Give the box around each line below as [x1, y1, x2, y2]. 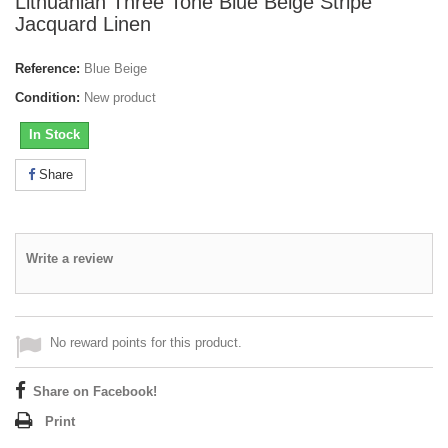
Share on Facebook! [33, 384, 157, 400]
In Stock [29, 127, 80, 143]
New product [84, 90, 156, 106]
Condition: [15, 90, 80, 106]
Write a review [26, 251, 113, 267]
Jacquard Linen [15, 13, 151, 36]
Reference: [15, 61, 80, 77]
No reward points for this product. [50, 335, 242, 351]
